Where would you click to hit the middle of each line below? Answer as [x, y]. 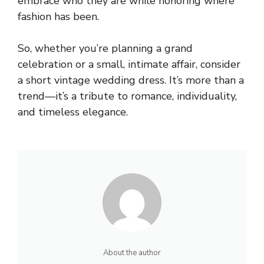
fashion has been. [58, 16]
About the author [132, 253]
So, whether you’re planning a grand [105, 48]
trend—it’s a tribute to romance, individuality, [127, 96]
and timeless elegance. [73, 112]
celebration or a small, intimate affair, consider [129, 64]
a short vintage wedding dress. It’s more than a [131, 80]
